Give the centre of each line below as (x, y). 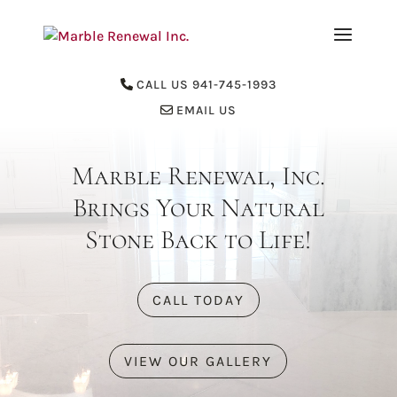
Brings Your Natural (198, 208)
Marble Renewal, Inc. (198, 176)
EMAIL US (206, 111)
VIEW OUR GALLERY (198, 361)
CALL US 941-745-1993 (206, 85)
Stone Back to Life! (198, 240)
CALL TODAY (198, 300)
